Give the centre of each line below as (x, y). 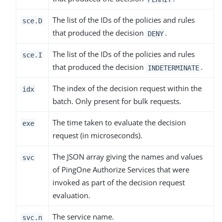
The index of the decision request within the (127, 88)
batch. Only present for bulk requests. (117, 101)
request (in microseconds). (97, 136)
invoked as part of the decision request (119, 183)
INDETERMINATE (173, 68)
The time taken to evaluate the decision (119, 123)
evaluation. (71, 195)
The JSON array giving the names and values (128, 157)
